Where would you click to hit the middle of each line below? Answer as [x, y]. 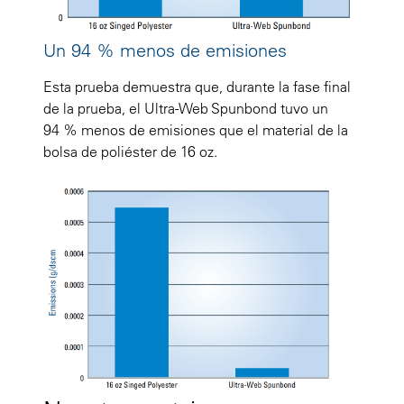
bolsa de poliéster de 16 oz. [130, 152]
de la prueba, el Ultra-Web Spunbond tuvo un [186, 109]
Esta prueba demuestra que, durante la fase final [197, 87]
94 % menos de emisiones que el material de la [196, 130]
